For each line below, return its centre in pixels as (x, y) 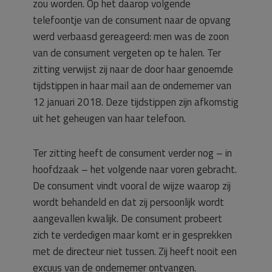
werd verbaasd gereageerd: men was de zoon (131, 36)
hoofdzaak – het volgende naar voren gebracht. (135, 169)
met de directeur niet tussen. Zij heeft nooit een (135, 251)
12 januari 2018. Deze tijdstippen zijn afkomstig (136, 102)
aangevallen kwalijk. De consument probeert (127, 219)
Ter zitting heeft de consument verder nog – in (132, 153)
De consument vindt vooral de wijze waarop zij (132, 186)
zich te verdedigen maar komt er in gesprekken (132, 235)
